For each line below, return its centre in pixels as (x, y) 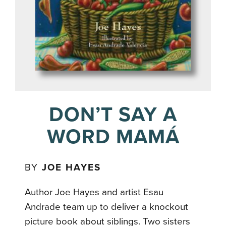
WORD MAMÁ (113, 136)
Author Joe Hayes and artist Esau (94, 192)
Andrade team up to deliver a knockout (107, 207)
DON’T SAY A (113, 114)
